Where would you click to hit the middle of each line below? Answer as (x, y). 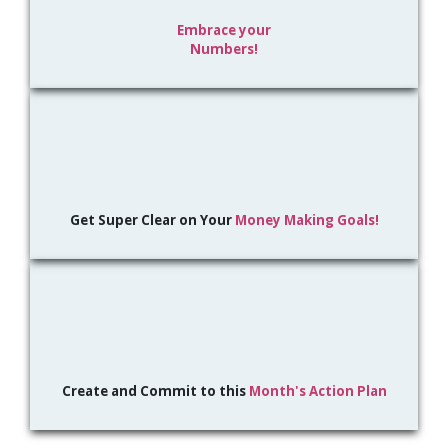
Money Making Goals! (306, 220)
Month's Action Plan (317, 391)
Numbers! (224, 49)
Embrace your (224, 30)
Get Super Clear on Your (152, 220)
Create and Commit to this (155, 391)
